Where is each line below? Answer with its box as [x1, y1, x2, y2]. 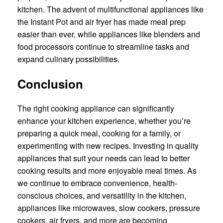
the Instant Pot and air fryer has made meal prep [17, 16, 186, 28]
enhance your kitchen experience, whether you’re [17, 115, 191, 127]
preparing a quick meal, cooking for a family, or [17, 127, 181, 139]
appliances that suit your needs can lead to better [17, 152, 190, 164]
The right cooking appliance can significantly [17, 103, 174, 114]
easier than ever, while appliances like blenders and [17, 28, 200, 40]
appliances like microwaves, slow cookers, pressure [17, 202, 200, 214]
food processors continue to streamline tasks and [17, 41, 189, 53]
